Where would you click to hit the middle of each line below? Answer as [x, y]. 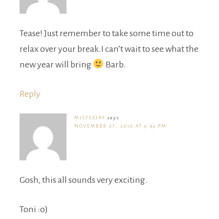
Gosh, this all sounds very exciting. [84, 180]
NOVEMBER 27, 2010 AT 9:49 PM [120, 126]
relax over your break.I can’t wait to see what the [109, 49]
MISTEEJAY [90, 118]
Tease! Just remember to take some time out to [107, 33]
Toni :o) [34, 209]
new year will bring [56, 65]
